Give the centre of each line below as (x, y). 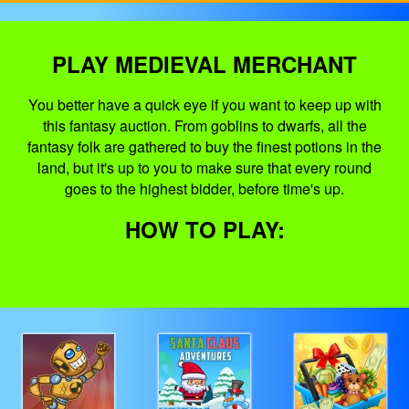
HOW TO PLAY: (204, 229)
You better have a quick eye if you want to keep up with (204, 105)
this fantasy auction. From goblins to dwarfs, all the (204, 126)
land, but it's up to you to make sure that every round (204, 168)
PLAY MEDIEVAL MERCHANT (204, 64)
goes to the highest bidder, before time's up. (204, 189)
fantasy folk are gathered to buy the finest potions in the (204, 147)
